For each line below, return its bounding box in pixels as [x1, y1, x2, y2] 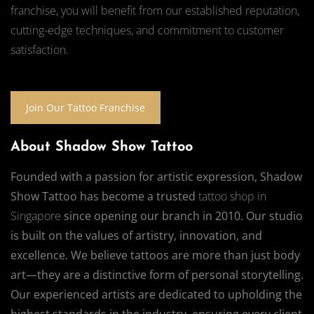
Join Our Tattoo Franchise [26, 100, 145, 114]
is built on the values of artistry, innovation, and [11, 227, 262, 243]
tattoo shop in [198, 188, 266, 204]
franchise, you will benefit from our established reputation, [11, 2, 299, 18]
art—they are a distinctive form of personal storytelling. [11, 266, 303, 282]
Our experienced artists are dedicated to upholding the [11, 286, 302, 302]
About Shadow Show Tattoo [11, 139, 193, 154]
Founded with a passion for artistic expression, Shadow [11, 168, 302, 184]
